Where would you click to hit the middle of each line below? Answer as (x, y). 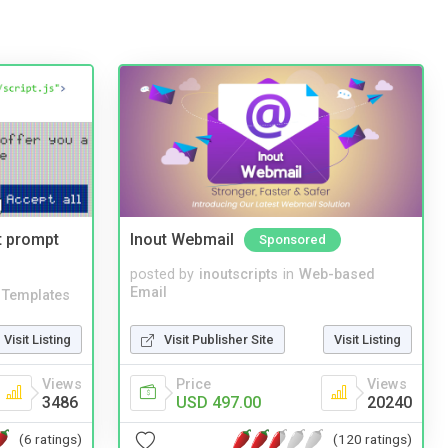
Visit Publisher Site (219, 339)
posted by (162, 274)
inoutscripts (238, 274)
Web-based (337, 274)
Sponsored (292, 240)
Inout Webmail (182, 240)
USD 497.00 (218, 402)
